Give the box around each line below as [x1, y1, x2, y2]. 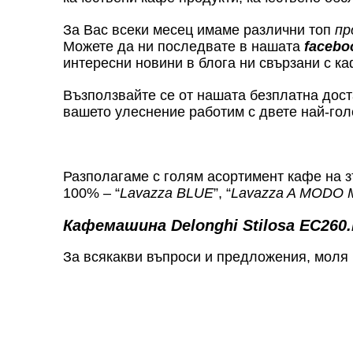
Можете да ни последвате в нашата [63, 38, 304, 54]
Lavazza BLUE [120, 184, 214, 201]
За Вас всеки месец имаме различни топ [63, 21, 335, 38]
